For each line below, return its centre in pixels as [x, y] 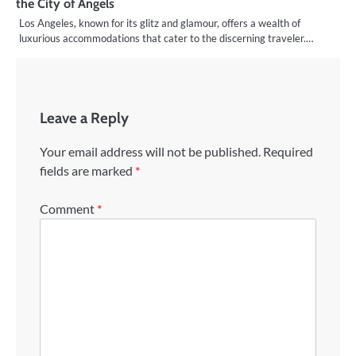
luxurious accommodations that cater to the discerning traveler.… [166, 39]
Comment [68, 209]
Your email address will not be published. [150, 152]
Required [288, 152]
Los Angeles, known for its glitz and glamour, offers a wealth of [160, 23]
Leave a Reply [84, 118]
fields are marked [87, 171]
